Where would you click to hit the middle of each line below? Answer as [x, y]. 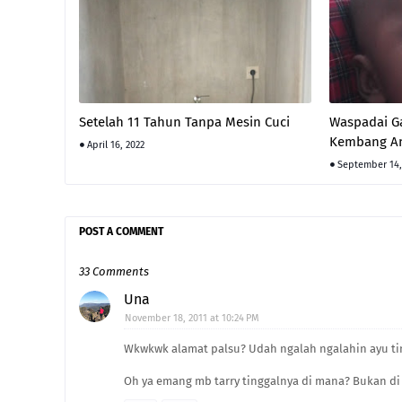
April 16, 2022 [116, 145]
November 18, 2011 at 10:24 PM [192, 318]
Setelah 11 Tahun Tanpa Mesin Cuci [184, 122]
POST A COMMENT [121, 232]
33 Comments [114, 271]
